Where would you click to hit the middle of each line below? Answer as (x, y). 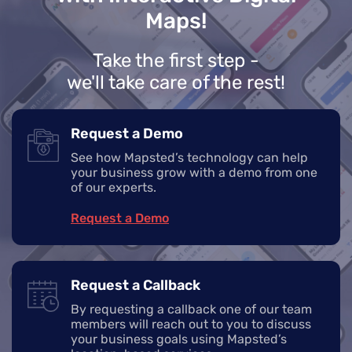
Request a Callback (136, 286)
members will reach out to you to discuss (191, 324)
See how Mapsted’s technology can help (189, 158)
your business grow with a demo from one (194, 173)
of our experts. (114, 188)
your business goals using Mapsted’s (179, 339)
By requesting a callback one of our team (191, 310)
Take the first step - (176, 61)
